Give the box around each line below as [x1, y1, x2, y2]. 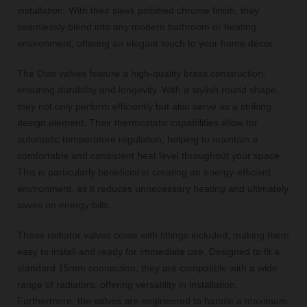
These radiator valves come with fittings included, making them [17, 229, 289, 241]
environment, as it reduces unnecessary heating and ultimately [17, 182, 288, 194]
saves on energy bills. [17, 199, 111, 210]
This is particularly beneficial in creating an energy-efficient [17, 166, 271, 177]
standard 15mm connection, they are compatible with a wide [17, 262, 278, 273]
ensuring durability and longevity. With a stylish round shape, [17, 84, 279, 95]
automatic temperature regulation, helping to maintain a [17, 133, 258, 145]
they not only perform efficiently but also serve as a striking [17, 100, 271, 112]
